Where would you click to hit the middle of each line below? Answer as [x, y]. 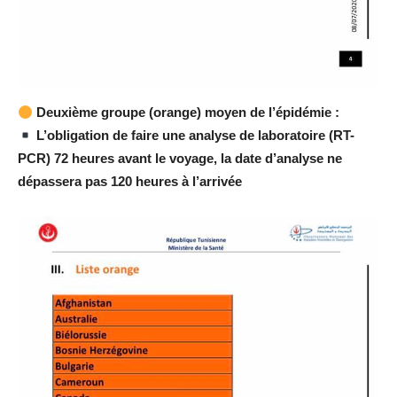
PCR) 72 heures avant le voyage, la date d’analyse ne [180, 158]
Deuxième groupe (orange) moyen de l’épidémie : [187, 112]
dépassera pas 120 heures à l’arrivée [130, 181]
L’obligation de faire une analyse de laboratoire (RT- [194, 135]
